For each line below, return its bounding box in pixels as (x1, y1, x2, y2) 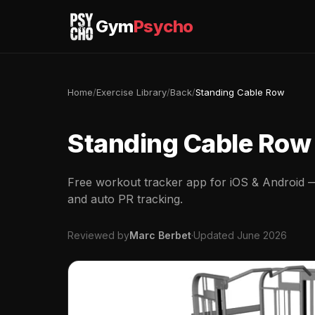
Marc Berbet (129, 229, 191, 241)
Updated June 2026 (193, 229, 287, 241)
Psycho (133, 15, 193, 37)
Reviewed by (67, 229, 129, 241)
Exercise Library (96, 86, 167, 98)
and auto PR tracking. (67, 192, 183, 206)
